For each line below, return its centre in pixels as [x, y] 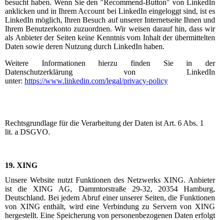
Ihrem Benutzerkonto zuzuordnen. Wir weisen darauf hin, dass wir [110, 29]
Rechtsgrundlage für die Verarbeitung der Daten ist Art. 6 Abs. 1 [104, 123]
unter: [14, 81]
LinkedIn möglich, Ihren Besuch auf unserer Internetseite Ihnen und [110, 20]
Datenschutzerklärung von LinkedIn [110, 72]
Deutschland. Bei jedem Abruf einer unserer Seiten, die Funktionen [110, 197]
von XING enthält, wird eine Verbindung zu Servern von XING [110, 206]
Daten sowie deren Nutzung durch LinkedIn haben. [85, 47]
